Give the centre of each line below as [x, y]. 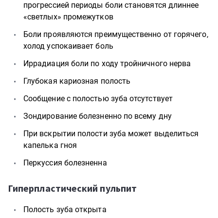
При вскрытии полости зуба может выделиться [111, 134]
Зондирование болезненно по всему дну [98, 116]
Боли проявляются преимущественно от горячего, [116, 34]
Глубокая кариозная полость [77, 81]
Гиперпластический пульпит [72, 188]
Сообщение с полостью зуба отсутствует [98, 99]
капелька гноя [50, 145]
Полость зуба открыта [65, 209]
